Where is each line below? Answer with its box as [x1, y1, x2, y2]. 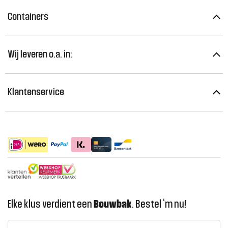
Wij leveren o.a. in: [8, 49, 72, 60]
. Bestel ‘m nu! [132, 199, 186, 210]
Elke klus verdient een [8, 199, 94, 210]
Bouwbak [94, 199, 132, 210]
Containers [8, 12, 48, 22]
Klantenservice [8, 87, 64, 97]
